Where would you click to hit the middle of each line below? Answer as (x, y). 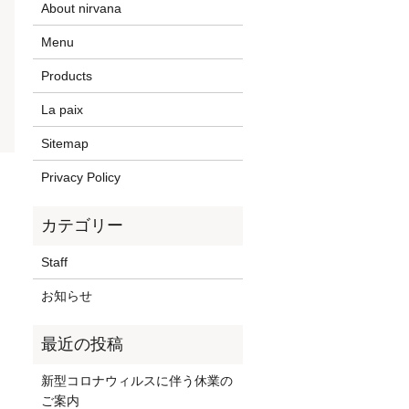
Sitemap (65, 144)
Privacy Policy (81, 178)
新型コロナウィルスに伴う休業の (137, 381)
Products (67, 76)
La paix (63, 110)
